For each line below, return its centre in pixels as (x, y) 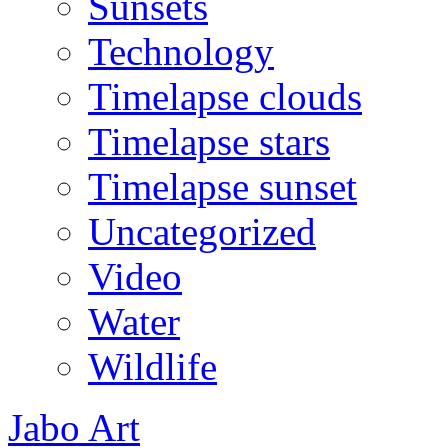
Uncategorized (202, 231)
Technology (181, 51)
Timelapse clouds (225, 96)
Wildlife (152, 366)
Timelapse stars (209, 141)
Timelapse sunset (222, 186)
